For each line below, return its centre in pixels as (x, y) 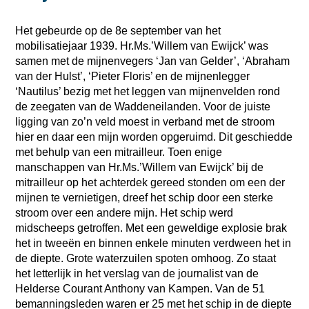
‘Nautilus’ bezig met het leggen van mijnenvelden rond (148, 91)
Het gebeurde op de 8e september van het (118, 30)
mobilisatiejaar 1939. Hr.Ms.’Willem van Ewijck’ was (142, 46)
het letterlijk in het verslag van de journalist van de (137, 273)
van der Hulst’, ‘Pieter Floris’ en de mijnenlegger (133, 76)
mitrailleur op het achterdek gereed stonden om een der (150, 182)
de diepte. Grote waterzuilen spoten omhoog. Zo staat (146, 258)
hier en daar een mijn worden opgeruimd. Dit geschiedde (154, 137)
